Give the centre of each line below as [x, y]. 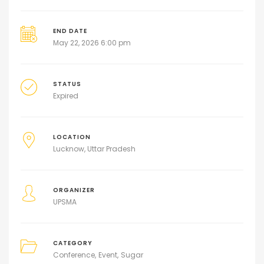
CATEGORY [72, 243]
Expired [65, 96]
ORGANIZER [74, 190]
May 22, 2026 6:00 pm [92, 43]
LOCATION [72, 137]
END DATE [70, 31]
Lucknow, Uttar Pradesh [94, 149]
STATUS [67, 84]
